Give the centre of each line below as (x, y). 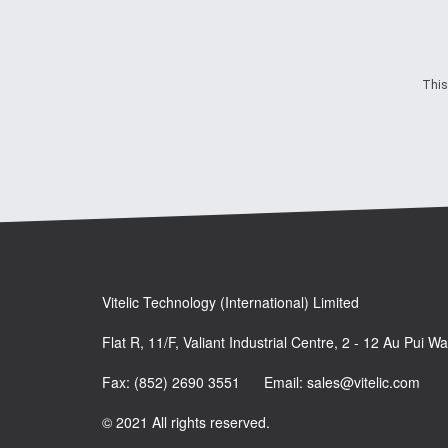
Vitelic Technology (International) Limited (230, 302)
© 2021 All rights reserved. (186, 422)
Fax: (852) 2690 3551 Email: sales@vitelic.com (261, 382)
